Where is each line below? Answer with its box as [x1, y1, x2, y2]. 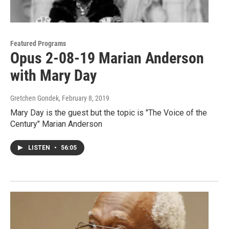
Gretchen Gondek [10, 94, 59, 103]
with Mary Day [10, 66, 97, 85]
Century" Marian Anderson [10, 119, 102, 129]
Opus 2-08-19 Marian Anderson [10, 49, 204, 67]
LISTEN [28, 144, 52, 152]
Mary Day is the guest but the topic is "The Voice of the [10, 108, 207, 118]
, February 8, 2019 [59, 94, 109, 103]
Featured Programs [10, 39, 66, 48]
